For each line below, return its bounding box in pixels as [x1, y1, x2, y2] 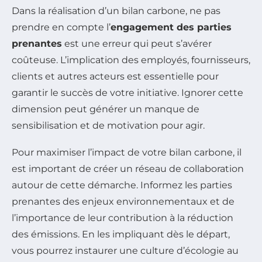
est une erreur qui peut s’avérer [62, 37, 212, 49]
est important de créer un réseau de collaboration [12, 163, 244, 174]
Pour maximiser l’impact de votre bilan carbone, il [12, 146, 242, 158]
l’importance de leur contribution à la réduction [12, 212, 233, 223]
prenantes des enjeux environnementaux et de [12, 195, 235, 207]
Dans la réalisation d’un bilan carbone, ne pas [12, 5, 220, 16]
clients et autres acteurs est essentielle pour [12, 70, 219, 82]
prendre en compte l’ [12, 21, 111, 33]
